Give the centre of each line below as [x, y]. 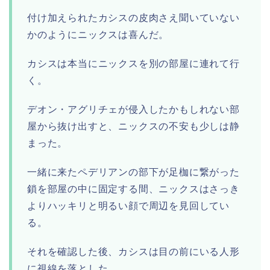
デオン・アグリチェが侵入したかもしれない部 [133, 110]
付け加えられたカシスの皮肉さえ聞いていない [133, 18]
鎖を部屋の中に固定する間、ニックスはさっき [133, 189]
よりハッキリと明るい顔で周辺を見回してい [128, 206]
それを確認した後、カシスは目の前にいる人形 [133, 252]
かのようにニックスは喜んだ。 [98, 35]
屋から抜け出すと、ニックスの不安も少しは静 [133, 127]
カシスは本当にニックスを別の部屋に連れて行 [133, 64]
